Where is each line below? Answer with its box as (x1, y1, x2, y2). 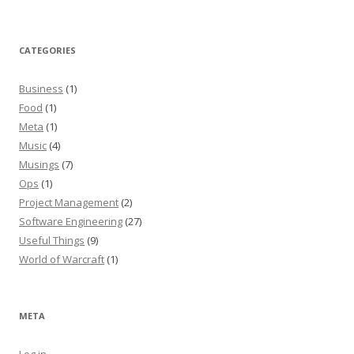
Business (19, 81, 63, 96)
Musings (19, 157, 59, 171)
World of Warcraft (19, 252, 104, 266)
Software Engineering (19, 214, 122, 228)
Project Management (19, 195, 119, 209)
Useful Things (19, 233, 85, 247)
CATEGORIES (19, 44, 76, 56)
